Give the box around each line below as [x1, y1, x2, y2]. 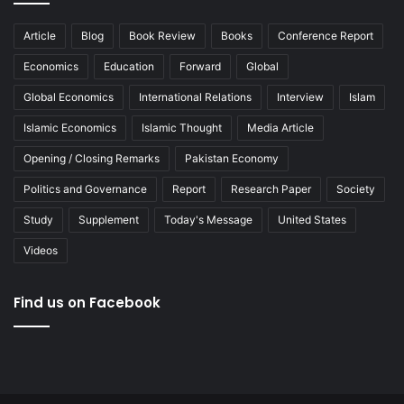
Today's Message [164, 212, 252, 226]
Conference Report [278, 28, 373, 42]
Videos [23, 243, 58, 257]
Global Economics [23, 89, 114, 104]
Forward [179, 59, 221, 73]
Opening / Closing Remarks [23, 151, 160, 165]
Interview [277, 89, 324, 104]
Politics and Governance [23, 181, 147, 196]
